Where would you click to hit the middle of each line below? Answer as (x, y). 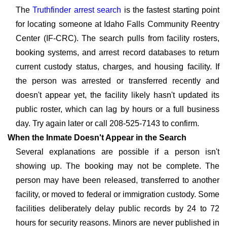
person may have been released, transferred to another (118, 180)
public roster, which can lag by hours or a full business (118, 109)
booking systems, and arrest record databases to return (118, 52)
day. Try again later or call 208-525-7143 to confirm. (107, 123)
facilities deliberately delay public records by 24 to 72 (118, 209)
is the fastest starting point (170, 10)
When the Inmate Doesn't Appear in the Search (97, 138)
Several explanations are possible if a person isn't (118, 152)
